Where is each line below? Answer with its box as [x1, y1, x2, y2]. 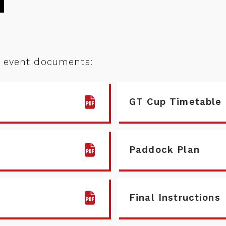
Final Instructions [129, 192, 220, 203]
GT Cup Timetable [129, 96, 222, 107]
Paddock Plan [129, 144, 200, 155]
